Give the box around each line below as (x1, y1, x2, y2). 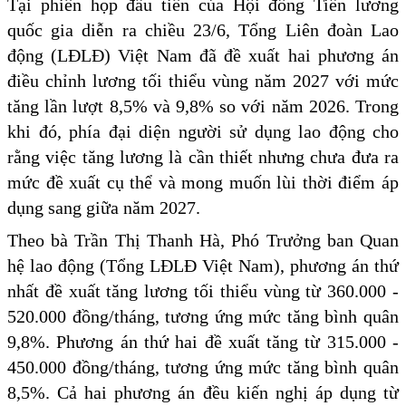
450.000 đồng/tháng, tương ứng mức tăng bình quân (7, 356, 399, 377)
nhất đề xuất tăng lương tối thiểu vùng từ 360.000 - (7, 280, 399, 301)
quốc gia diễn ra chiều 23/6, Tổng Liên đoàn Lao (7, 19, 399, 40)
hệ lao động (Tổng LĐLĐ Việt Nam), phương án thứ (7, 255, 399, 275)
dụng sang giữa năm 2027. (7, 197, 200, 217)
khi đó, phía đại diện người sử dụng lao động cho (7, 121, 399, 141)
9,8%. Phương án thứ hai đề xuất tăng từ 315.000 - (7, 331, 399, 352)
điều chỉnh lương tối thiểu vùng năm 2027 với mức (7, 70, 399, 91)
